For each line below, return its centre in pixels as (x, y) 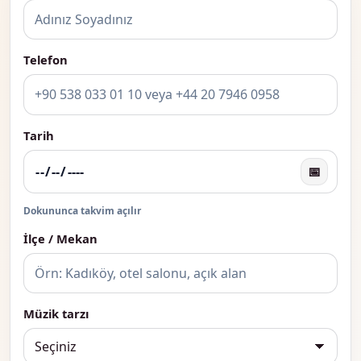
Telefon (46, 60)
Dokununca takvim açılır (82, 210)
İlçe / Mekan (60, 238)
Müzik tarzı (56, 313)
